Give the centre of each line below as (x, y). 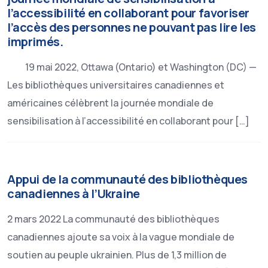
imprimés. (35, 42)
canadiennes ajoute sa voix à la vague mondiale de (121, 237)
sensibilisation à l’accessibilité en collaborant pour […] (128, 121)
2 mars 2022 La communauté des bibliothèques (113, 219)
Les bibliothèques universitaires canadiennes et (116, 85)
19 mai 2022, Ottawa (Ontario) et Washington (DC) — (132, 67)
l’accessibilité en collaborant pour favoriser (129, 13)
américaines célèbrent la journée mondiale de (110, 103)
